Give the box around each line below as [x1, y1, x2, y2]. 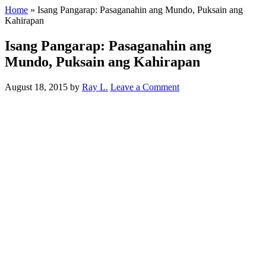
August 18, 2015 [5, 81, 68, 92]
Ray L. [82, 81, 108, 92]
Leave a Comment [110, 81, 179, 92]
